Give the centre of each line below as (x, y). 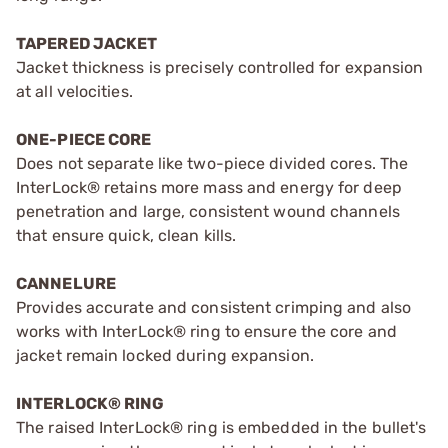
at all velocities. (74, 91)
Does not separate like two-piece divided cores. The (212, 163)
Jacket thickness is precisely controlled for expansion (220, 67)
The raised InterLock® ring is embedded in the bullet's (221, 427)
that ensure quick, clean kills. (126, 235)
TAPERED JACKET (87, 43)
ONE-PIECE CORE (84, 139)
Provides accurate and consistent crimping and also (214, 307)
